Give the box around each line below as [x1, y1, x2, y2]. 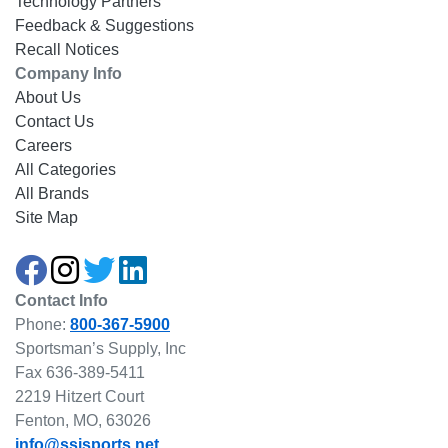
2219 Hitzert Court [15, 388, 144, 405]
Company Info [15, 65, 122, 82]
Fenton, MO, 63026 [15, 412, 151, 429]
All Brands [15, 185, 89, 202]
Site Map [15, 209, 78, 226]
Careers [15, 137, 72, 154]
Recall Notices [15, 41, 119, 58]
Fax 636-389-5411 [15, 364, 145, 381]
